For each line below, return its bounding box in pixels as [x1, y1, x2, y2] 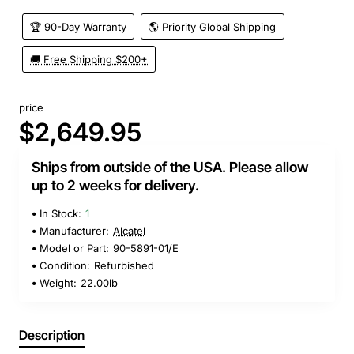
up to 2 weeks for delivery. [32, 177, 199, 194]
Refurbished [94, 259, 154, 273]
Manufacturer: [40, 224, 109, 238]
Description [19, 327, 85, 344]
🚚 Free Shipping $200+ [30, 53, 149, 66]
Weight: [40, 277, 77, 290]
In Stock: [40, 207, 81, 220]
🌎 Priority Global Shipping [149, 20, 277, 33]
